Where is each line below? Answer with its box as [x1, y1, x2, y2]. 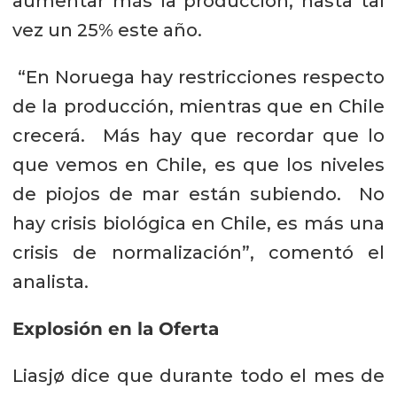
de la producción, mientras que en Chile [12, 96, 385, 118]
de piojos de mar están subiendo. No [12, 183, 385, 206]
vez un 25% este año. [12, 19, 202, 42]
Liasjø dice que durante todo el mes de [12, 364, 385, 386]
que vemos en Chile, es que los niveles [12, 154, 385, 176]
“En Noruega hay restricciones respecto [12, 66, 385, 89]
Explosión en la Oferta [12, 318, 219, 340]
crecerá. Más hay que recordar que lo [12, 125, 385, 147]
